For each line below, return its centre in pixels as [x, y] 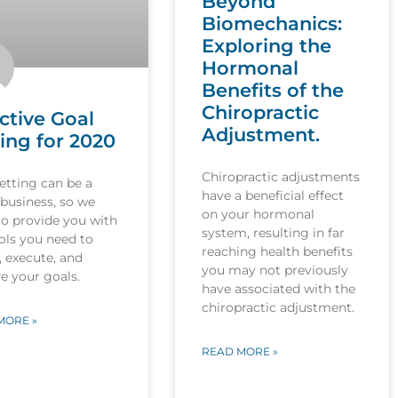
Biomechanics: [272, 24]
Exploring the [267, 46]
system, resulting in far [274, 233]
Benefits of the [273, 91]
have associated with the [279, 289]
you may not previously [275, 271]
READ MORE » [240, 352]
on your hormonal [259, 215]
